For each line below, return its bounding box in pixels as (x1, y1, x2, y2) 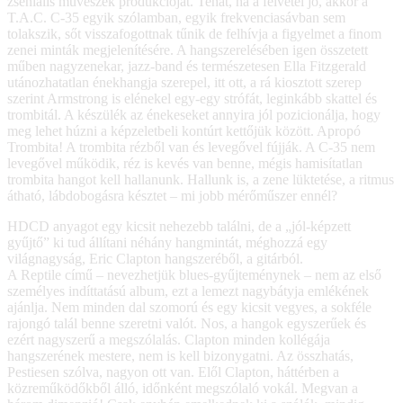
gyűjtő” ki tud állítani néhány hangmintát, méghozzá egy (7, 235, 327, 251)
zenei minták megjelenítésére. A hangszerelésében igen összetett (7, 42, 368, 58)
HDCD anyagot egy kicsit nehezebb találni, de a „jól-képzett (7, 219, 351, 235)
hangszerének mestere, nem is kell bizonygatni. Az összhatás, (7, 348, 354, 364)
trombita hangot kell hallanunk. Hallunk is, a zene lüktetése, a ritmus (7, 172, 394, 188)
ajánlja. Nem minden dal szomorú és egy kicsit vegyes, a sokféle (7, 300, 372, 316)
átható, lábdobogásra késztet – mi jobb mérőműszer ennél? (7, 188, 337, 204)
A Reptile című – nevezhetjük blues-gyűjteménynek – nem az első (7, 267, 381, 283)
